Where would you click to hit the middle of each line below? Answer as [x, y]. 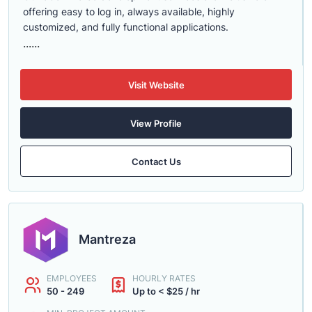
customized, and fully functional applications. [126, 27]
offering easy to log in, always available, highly [129, 11]
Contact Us [156, 161]
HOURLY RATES [164, 278]
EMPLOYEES [72, 278]
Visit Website [156, 85]
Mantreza [107, 239]
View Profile [156, 123]
